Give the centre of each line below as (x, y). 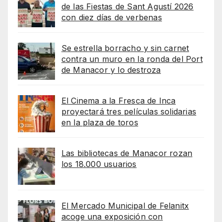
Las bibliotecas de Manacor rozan (127, 153)
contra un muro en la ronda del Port (132, 59)
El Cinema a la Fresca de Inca (118, 101)
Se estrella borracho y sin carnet (125, 48)
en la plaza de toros (100, 123)
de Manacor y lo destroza (111, 70)
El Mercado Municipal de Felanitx (125, 206)
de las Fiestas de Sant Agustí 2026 (127, 7)
